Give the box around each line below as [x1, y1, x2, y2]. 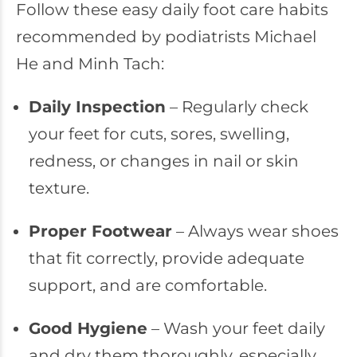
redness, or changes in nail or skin [28, 151, 299, 171]
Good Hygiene [28, 319, 147, 338]
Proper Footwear [28, 222, 172, 241]
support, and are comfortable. [28, 276, 267, 295]
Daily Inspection [28, 97, 166, 116]
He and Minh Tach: [16, 54, 164, 73]
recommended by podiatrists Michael [16, 27, 316, 46]
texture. [28, 178, 89, 198]
